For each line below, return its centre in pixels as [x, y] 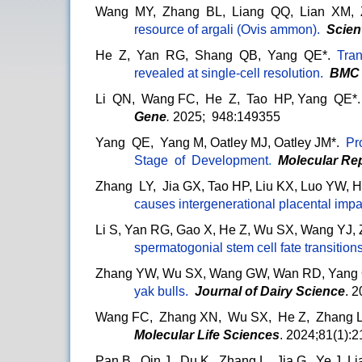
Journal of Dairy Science [270, 292]
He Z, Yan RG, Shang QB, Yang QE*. [216, 56]
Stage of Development [201, 161]
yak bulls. [161, 292]
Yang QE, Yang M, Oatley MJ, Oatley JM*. [221, 143]
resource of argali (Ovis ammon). [230, 30]
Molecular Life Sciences [207, 335]
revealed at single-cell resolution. [232, 74]
